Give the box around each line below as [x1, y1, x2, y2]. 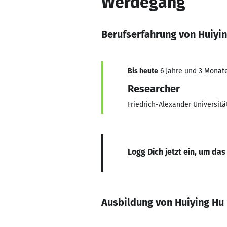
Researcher [128, 83, 180, 95]
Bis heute [128, 67, 158, 75]
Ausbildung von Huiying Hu [101, 196, 224, 208]
